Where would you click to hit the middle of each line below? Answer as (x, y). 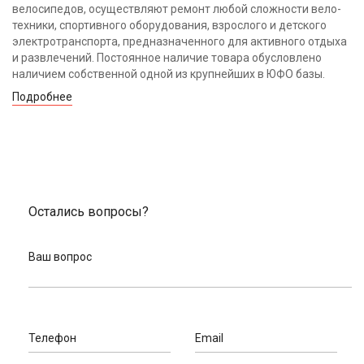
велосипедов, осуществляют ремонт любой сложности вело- (177, 9)
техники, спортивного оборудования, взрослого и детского (169, 26)
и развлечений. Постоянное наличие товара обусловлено (167, 58)
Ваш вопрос (60, 257)
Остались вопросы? (89, 212)
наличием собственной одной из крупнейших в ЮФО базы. (169, 74)
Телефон (52, 338)
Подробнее (42, 97)
